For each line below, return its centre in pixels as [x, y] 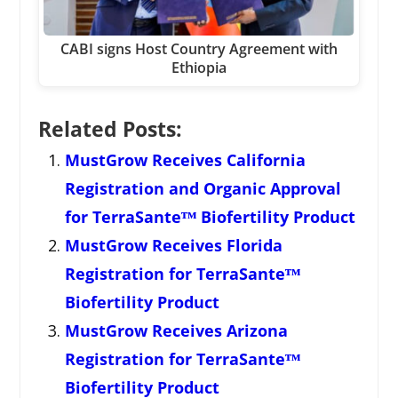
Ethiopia [199, 67]
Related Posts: [110, 129]
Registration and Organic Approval [203, 188]
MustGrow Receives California [185, 159]
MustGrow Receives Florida [173, 245]
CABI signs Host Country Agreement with [199, 48]
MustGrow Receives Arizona [176, 330]
